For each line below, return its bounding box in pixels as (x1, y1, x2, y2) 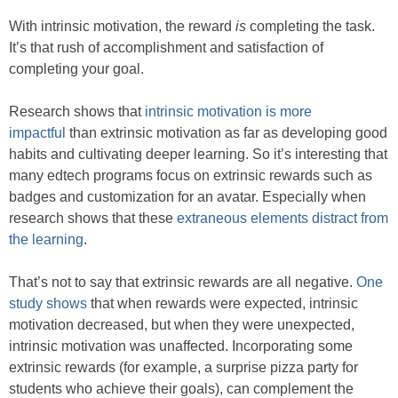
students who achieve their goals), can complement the (9, 381, 354, 396)
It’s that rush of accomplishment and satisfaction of (9, 40, 323, 55)
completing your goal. (9, 61, 144, 76)
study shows (9, 296, 87, 311)
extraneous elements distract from (177, 211, 388, 226)
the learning (9, 232, 84, 247)
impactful (9, 125, 66, 140)
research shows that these (9, 211, 177, 226)
